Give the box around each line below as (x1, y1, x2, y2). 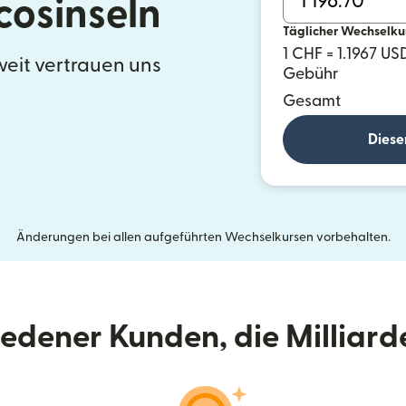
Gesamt (283, 93, 341, 109)
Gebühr (283, 66, 339, 82)
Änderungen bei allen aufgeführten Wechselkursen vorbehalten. (15, 231, 391, 244)
